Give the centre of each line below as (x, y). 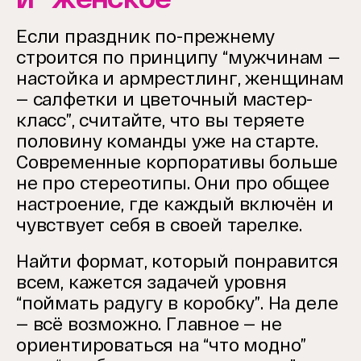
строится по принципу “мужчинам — (178, 57)
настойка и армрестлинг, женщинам (180, 78)
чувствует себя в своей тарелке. (160, 224)
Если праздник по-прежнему (146, 36)
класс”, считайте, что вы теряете (160, 120)
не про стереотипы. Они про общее (173, 183)
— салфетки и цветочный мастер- (165, 99)
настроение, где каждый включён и (175, 203)
